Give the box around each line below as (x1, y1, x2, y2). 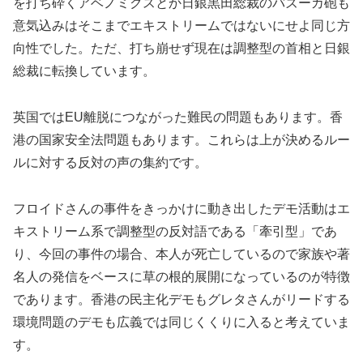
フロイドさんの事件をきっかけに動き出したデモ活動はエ (13, 201, 350, 216)
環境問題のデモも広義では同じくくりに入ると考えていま (13, 314, 350, 329)
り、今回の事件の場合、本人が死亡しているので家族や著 (13, 246, 350, 261)
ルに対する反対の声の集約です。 (13, 155, 207, 169)
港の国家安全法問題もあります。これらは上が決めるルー (13, 132, 350, 147)
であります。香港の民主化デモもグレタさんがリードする (13, 292, 350, 306)
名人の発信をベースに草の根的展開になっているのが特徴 (13, 269, 350, 284)
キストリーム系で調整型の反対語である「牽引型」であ (13, 224, 337, 238)
